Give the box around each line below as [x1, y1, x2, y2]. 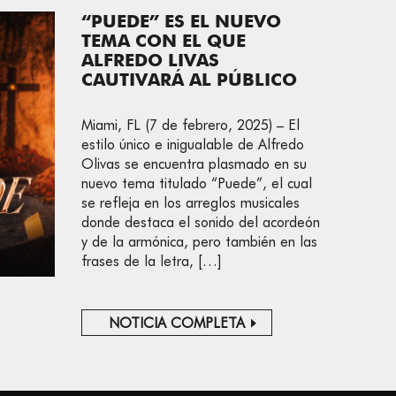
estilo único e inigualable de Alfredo [81, 136, 304, 153]
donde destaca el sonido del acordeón [81, 214, 320, 231]
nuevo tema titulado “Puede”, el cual [81, 175, 312, 192]
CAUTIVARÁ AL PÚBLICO [81, 69, 297, 90]
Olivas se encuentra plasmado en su [81, 156, 307, 172]
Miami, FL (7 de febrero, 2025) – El [81, 117, 300, 133]
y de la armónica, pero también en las [81, 233, 317, 250]
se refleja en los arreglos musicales [81, 194, 300, 211]
